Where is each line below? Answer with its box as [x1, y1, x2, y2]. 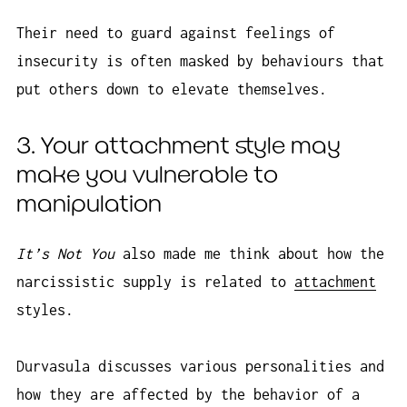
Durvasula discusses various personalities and [16, 358, 384, 375]
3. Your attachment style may [16, 134, 341, 159]
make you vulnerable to [16, 164, 278, 188]
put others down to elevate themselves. [16, 81, 327, 98]
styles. [16, 301, 74, 318]
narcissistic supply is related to [16, 273, 294, 290]
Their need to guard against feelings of [16, 25, 335, 42]
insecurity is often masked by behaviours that [16, 53, 384, 70]
